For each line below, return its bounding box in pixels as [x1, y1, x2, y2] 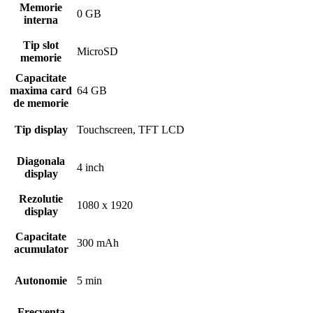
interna [24, 14, 58, 27]
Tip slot [23, 39, 59, 52]
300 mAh [77, 237, 119, 249]
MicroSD [77, 45, 118, 58]
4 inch [77, 161, 104, 174]
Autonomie [15, 275, 67, 287]
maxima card [10, 85, 72, 97]
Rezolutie [19, 193, 63, 205]
